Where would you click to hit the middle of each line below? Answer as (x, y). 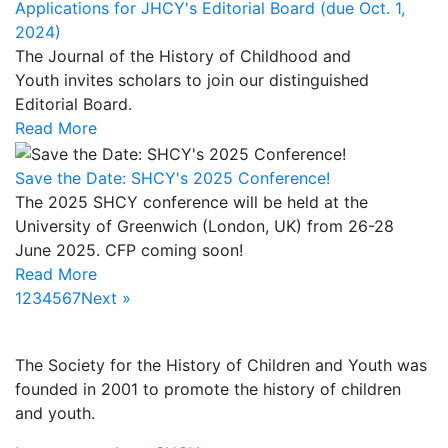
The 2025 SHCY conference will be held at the (191, 201)
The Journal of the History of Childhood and (183, 56)
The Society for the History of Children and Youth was (221, 364)
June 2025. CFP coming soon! (129, 249)
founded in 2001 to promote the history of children (208, 388)
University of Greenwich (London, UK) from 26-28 (204, 225)
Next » (106, 297)
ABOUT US (55, 334)
